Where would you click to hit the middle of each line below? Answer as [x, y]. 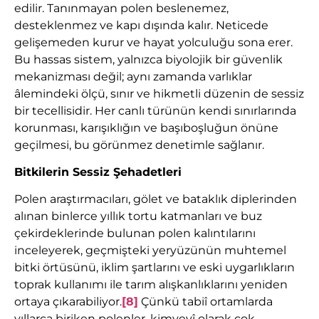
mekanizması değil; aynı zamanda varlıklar [133, 76]
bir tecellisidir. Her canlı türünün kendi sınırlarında [155, 110]
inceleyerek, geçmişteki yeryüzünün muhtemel [150, 251]
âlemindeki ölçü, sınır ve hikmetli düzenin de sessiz [159, 93]
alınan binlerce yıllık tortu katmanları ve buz [138, 216]
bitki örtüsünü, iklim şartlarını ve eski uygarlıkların [155, 268]
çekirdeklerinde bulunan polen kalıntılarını [135, 234]
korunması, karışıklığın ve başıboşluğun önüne [146, 127]
